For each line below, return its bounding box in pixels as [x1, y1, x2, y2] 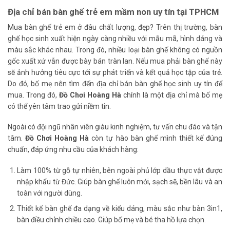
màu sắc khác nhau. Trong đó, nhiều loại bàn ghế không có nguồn [8, 46, 222, 54]
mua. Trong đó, [8, 91, 59, 100]
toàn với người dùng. [17, 188, 83, 197]
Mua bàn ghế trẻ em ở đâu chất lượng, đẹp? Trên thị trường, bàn [8, 23, 222, 32]
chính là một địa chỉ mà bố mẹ [121, 91, 222, 100]
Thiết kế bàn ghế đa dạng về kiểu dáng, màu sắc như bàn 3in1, [17, 204, 222, 213]
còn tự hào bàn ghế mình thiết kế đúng [89, 134, 223, 143]
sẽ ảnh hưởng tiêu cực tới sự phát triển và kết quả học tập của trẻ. [8, 68, 222, 77]
